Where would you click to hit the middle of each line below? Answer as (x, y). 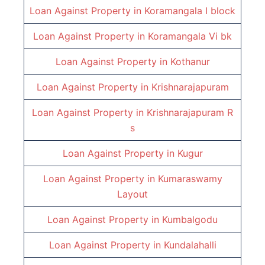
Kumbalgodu (190, 220)
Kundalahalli (190, 245)
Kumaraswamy (190, 179)
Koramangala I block (190, 11)
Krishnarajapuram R (190, 113)
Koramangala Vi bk (190, 36)
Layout (132, 194)
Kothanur (190, 62)
